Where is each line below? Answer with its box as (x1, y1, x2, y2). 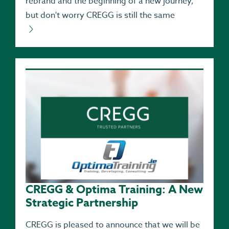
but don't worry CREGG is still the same (26, 9, 175, 21)
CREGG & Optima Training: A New (26, 181, 203, 198)
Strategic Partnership (26, 194, 138, 211)
